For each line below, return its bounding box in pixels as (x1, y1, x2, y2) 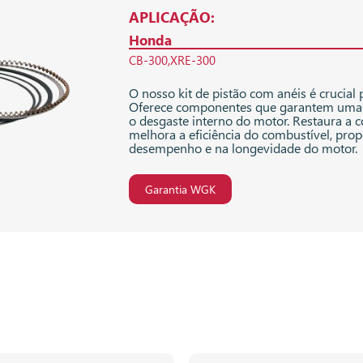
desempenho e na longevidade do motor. (129, 139, 357, 157)
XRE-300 (170, 51, 216, 68)
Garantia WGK (145, 181, 216, 198)
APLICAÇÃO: (129, 7, 215, 28)
